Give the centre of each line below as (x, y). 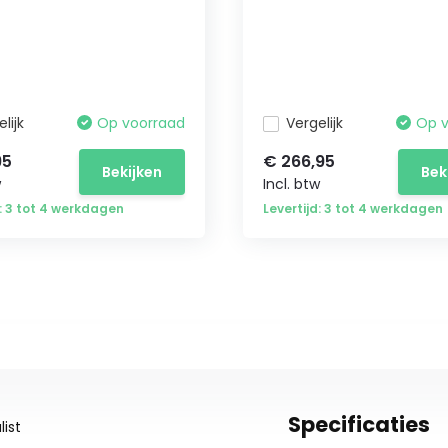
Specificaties (358, 424)
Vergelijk (315, 123)
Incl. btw (292, 184)
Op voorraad (141, 123)
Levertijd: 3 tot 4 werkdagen (353, 208)
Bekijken (132, 171)
